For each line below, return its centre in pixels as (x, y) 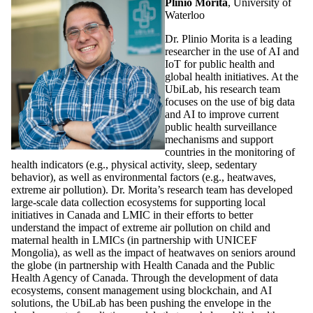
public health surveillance (221, 126)
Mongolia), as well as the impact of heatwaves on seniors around (153, 252)
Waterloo (185, 15)
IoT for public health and (220, 64)
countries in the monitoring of (230, 152)
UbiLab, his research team (223, 89)
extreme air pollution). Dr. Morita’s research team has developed (152, 189)
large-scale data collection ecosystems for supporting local (138, 202)
